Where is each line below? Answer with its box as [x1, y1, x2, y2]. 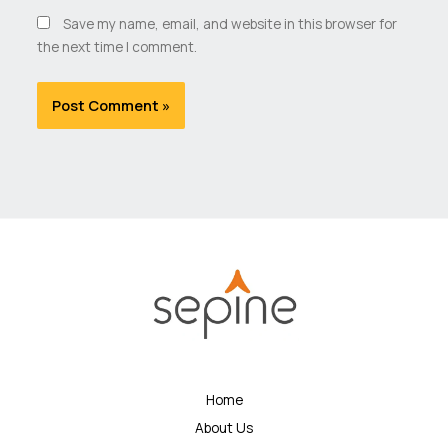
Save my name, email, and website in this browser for [62, 14, 397, 34]
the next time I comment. [36, 37, 197, 57]
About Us [195, 418, 253, 438]
